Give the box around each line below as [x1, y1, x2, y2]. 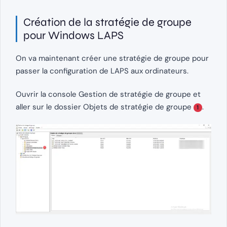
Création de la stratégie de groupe [23, 15, 192, 29]
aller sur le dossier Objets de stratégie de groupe [16, 101, 194, 112]
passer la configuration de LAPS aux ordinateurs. [16, 65, 188, 76]
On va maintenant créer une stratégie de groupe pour [16, 53, 209, 63]
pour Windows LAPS [23, 28, 124, 42]
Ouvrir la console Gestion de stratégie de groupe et [16, 89, 201, 99]
